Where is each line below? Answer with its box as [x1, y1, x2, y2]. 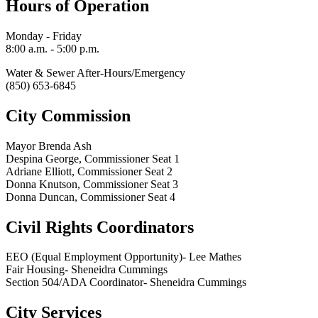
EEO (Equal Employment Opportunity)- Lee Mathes [6, 251, 241, 263]
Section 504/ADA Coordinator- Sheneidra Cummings [6, 276, 246, 289]
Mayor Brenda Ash [6, 139, 92, 152]
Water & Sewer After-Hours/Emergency [6, 66, 185, 79]
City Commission [6, 106, 131, 125]
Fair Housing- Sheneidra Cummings [6, 263, 168, 276]
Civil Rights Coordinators [6, 217, 194, 236]
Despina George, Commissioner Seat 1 [6, 152, 180, 165]
